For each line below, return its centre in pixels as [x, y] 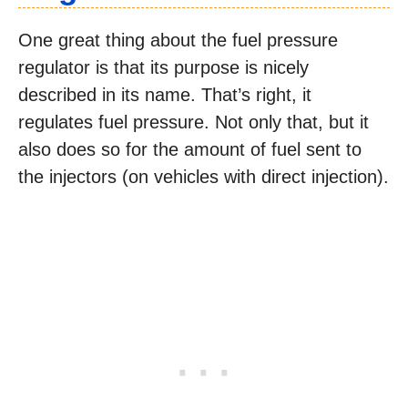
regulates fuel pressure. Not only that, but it [194, 122]
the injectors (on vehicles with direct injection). [204, 177]
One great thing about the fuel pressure [178, 40]
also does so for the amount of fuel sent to [190, 149]
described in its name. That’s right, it [165, 95]
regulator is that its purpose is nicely [163, 67]
